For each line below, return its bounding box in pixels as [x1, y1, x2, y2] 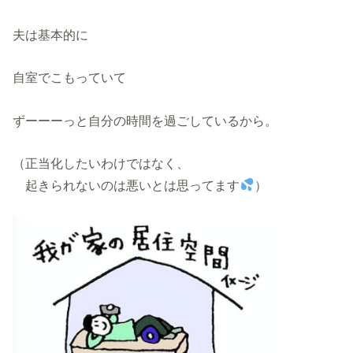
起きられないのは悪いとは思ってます [13, 178, 240, 193]
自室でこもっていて [13, 70, 127, 85]
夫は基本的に [13, 27, 89, 42]
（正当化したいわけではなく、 [13, 156, 190, 171]
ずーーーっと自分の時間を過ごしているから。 [13, 113, 278, 128]
